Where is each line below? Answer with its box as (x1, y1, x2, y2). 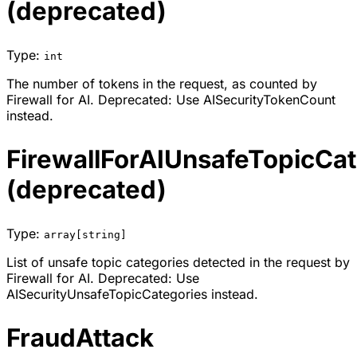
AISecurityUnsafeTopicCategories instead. (6, 285, 258, 302)
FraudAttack (6, 322, 154, 353)
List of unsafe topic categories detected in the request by (6, 253, 350, 270)
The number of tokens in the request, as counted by (6, 75, 317, 92)
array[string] (44, 228, 127, 241)
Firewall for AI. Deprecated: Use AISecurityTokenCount (6, 91, 335, 108)
